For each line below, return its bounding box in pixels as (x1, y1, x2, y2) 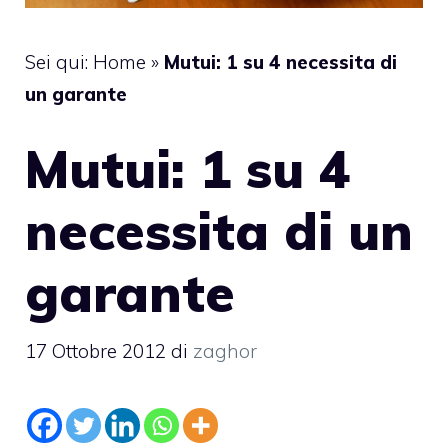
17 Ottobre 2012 (25, 338, 166, 363)
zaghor (193, 338, 257, 363)
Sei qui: (25, 49, 93, 74)
